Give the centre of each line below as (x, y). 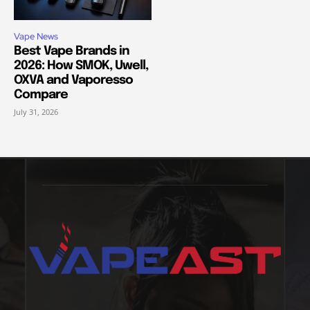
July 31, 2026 (36, 111)
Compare (41, 94)
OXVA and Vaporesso (73, 80)
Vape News (36, 36)
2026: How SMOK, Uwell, (81, 65)
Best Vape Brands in (72, 51)
